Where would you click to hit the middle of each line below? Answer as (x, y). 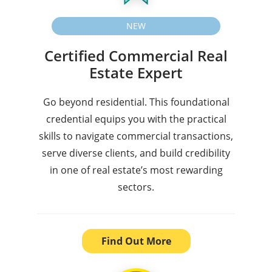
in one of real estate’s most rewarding (136, 170)
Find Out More (136, 241)
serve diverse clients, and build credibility (136, 153)
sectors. (136, 187)
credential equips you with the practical (136, 119)
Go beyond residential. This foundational (136, 102)
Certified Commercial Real (136, 55)
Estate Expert (136, 72)
